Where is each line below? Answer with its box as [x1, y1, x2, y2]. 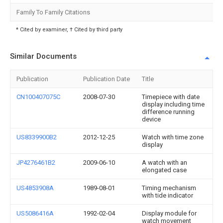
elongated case [142, 166, 187, 174]
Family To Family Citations [16, 8, 90, 16]
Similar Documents [10, 52, 77, 61]
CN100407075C [16, 93, 60, 101]
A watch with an [142, 159, 187, 166]
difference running [142, 108, 195, 115]
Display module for [142, 210, 197, 217]
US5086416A [16, 210, 54, 217]
